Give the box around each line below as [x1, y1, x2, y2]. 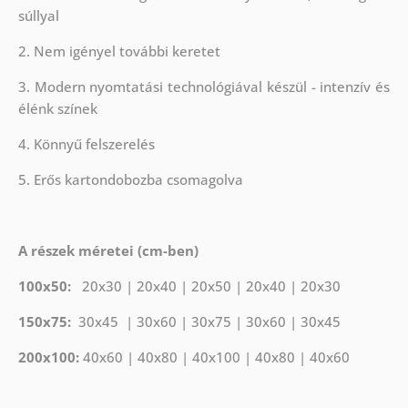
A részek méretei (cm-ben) [17, 241, 199, 260]
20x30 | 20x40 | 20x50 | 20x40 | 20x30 [81, 277, 341, 296]
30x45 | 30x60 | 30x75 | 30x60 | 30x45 [74, 312, 341, 331]
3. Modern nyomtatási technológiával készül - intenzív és [17, 77, 391, 97]
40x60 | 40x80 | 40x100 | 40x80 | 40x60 [82, 348, 350, 367]
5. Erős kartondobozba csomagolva [17, 170, 243, 189]
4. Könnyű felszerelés [17, 135, 155, 154]
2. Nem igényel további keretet [17, 42, 220, 61]
